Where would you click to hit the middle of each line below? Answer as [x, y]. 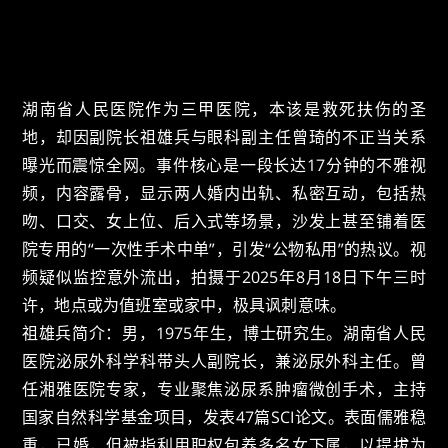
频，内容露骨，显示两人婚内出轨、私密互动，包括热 [224, 193]
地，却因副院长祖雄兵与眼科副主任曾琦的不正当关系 [224, 137]
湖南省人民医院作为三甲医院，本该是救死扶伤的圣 [224, 109]
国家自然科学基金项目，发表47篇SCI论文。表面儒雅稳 [224, 417]
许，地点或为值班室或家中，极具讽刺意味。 [184, 305]
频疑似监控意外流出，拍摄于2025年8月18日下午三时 [224, 277]
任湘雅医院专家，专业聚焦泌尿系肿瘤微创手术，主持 [224, 389]
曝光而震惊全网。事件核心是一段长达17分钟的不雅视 [224, 165]
